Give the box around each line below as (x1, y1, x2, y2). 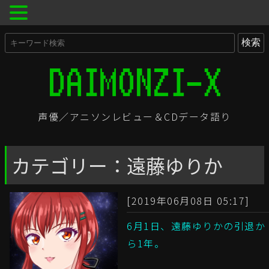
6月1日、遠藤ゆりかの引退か (127, 219, 265, 234)
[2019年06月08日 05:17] (127, 193, 250, 208)
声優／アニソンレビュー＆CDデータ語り (38, 109, 231, 124)
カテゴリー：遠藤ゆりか (11, 151, 223, 180)
